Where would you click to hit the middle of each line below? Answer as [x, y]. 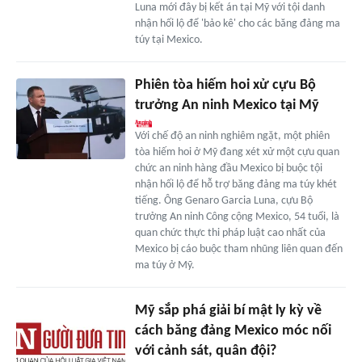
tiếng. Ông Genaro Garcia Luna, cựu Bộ [223, 200]
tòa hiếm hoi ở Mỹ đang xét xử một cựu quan [237, 152]
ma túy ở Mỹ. [164, 265]
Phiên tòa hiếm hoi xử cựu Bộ [225, 85]
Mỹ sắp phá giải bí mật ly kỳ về [228, 310]
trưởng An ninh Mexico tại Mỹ [227, 105]
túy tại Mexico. [168, 40]
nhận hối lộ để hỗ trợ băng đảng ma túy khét [236, 184]
